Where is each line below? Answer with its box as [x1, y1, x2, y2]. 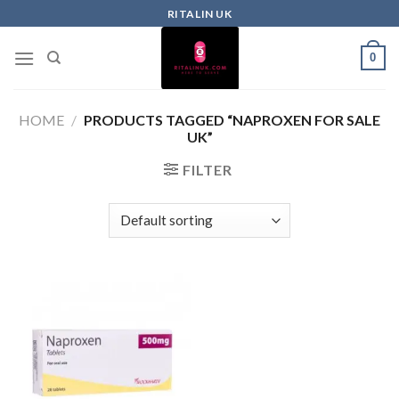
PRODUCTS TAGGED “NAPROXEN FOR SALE [80, 111, 380, 128]
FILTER [182, 161, 232, 178]
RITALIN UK [167, 6, 232, 20]
